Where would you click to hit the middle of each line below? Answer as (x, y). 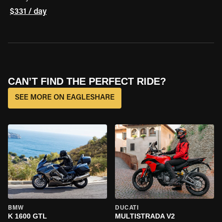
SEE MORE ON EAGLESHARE (65, 98)
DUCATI (127, 208)
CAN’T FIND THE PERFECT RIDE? (87, 81)
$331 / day (28, 12)
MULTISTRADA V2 (145, 216)
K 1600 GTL (28, 216)
